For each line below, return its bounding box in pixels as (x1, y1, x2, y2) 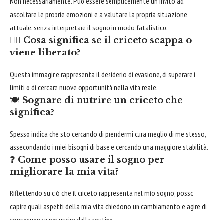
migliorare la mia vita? (10, 166, 119, 177)
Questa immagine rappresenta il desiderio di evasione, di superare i (10, 69, 195, 79)
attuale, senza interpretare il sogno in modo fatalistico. (10, 23, 168, 33)
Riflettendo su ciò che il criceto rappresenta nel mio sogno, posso (10, 188, 194, 198)
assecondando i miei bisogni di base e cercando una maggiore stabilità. (10, 141, 208, 152)
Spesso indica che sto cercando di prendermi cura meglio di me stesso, (10, 128, 206, 138)
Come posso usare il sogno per (18, 154, 165, 165)
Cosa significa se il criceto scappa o (23, 35, 192, 46)
